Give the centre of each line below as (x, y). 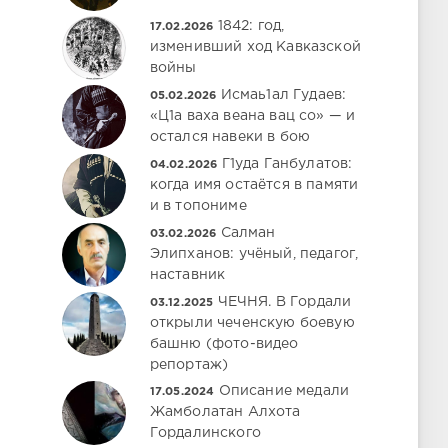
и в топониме (198, 206)
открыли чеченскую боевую (252, 323)
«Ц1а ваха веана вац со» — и (252, 116)
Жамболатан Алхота (225, 412)
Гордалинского (205, 433)
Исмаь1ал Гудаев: (283, 95)
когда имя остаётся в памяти (254, 185)
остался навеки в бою (230, 137)
